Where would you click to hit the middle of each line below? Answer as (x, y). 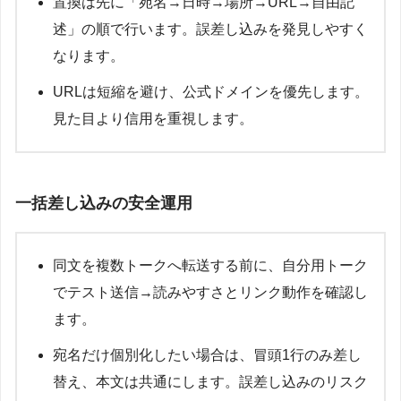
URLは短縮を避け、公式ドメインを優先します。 (211, 91)
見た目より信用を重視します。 (153, 118)
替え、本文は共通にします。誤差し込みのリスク (210, 382)
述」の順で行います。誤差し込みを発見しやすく (210, 29)
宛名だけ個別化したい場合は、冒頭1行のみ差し (207, 355)
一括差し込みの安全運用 (104, 204)
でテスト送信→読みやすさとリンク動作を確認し (210, 293)
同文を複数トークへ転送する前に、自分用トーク (210, 266)
